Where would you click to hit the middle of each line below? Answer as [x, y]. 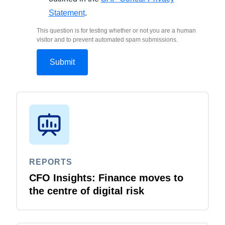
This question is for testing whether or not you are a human [116, 30]
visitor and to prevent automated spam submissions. [107, 39]
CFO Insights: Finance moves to [106, 178]
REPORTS [51, 162]
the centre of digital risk [87, 191]
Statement [67, 13]
